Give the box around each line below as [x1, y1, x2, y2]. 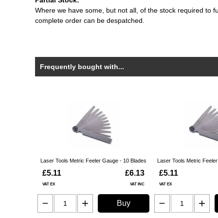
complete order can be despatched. [35, 17, 145, 24]
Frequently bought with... [40, 63, 124, 71]
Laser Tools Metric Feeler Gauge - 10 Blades [40, 158, 146, 163]
